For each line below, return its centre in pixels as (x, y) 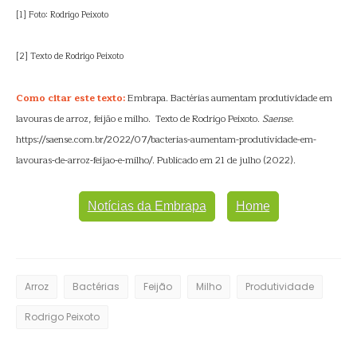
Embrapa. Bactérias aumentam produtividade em (229, 98)
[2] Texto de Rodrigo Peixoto (70, 56)
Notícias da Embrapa (147, 206)
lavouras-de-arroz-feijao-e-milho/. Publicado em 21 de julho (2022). (156, 160)
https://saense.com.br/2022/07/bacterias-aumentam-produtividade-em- (166, 139)
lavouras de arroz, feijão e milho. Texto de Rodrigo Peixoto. (139, 119)
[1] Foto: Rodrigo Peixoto (62, 15)
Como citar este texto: (71, 98)
